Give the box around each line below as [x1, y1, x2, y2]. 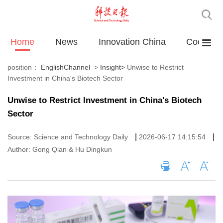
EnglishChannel [41, 63, 90, 72]
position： [7, 63, 41, 72]
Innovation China [98, 37, 166, 47]
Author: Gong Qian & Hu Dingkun [7, 145, 112, 154]
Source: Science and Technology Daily [7, 133, 130, 141]
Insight [100, 63, 121, 72]
